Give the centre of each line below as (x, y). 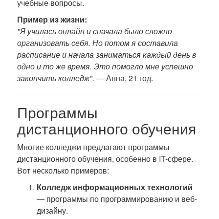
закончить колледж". (56, 78)
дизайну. (52, 210)
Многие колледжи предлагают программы (93, 147)
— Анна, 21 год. (124, 78)
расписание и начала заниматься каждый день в (107, 55)
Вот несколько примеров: (63, 170)
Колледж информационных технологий (115, 187)
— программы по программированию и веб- (117, 199)
